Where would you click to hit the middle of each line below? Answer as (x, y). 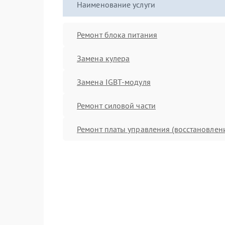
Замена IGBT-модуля (114, 82)
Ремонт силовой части (116, 105)
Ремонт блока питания (117, 34)
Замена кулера (103, 58)
